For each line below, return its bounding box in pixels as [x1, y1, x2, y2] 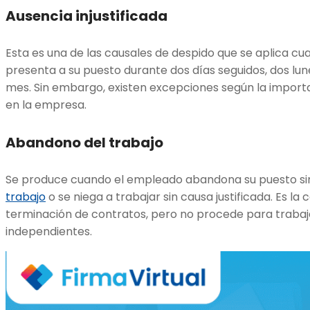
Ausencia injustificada [6, 6, 167, 26]
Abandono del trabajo [6, 132, 163, 152]
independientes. [6, 224, 92, 240]
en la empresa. [6, 97, 86, 113]
